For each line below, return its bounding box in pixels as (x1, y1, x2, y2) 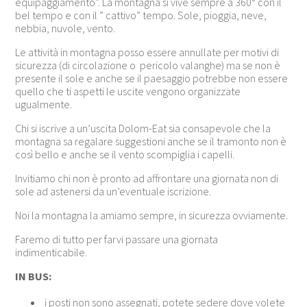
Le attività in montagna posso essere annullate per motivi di (15, 45, 280, 59)
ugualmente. (15, 97, 73, 111)
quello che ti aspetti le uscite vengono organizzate (15, 84, 241, 98)
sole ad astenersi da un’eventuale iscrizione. (15, 184, 212, 198)
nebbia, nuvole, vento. (15, 21, 116, 35)
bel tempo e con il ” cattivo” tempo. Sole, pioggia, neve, (15, 8, 267, 22)
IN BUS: (15, 269, 52, 283)
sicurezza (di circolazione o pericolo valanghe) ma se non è (15, 58, 281, 72)
